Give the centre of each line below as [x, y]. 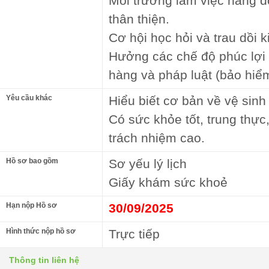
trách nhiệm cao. [157, 138]
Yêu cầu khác [29, 98]
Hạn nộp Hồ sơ [32, 205]
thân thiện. [139, 19]
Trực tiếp [134, 234]
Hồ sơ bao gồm [32, 161]
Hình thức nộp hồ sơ [41, 231]
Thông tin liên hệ [44, 260]
